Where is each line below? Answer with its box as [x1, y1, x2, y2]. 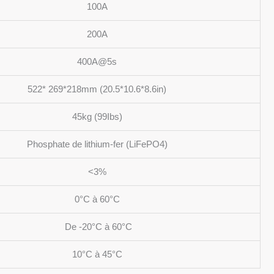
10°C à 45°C [72, 249, 122, 259]
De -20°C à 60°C [62, 221, 132, 232]
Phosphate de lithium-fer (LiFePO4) [26, 139, 168, 149]
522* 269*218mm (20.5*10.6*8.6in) [28, 84, 166, 94]
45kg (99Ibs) [72, 111, 122, 122]
